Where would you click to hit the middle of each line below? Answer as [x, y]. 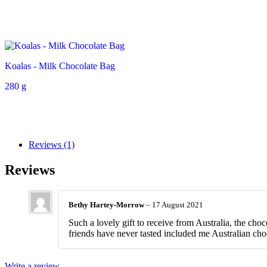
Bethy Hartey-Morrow [107, 205]
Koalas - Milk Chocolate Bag [60, 66]
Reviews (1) [52, 145]
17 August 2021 [178, 205]
